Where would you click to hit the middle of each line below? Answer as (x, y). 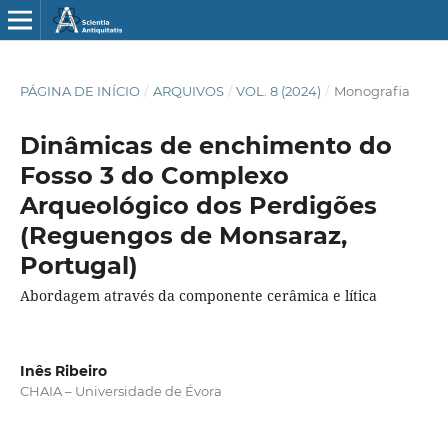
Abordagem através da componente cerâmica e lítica (198, 295)
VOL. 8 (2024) (279, 90)
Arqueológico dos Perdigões (198, 205)
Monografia (371, 90)
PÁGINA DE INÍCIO (79, 90)
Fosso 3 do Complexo (154, 175)
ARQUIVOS (188, 90)
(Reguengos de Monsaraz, (183, 235)
